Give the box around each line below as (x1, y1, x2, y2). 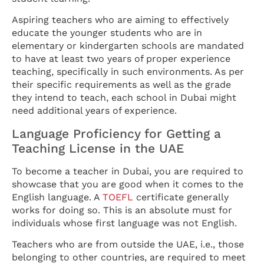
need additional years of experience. (12, 105, 177, 117)
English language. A (12, 191, 103, 203)
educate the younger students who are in (12, 27, 202, 39)
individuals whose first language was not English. (12, 217, 237, 229)
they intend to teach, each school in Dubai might (12, 92, 236, 104)
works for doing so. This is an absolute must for (12, 204, 232, 216)
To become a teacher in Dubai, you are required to (12, 165, 243, 177)
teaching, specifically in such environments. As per (12, 66, 244, 78)
